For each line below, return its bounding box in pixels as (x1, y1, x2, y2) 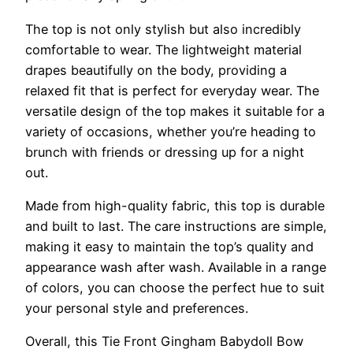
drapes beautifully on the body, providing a (25, 61, 287, 78)
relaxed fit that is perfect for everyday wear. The (25, 82, 319, 98)
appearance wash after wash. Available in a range (25, 258, 326, 275)
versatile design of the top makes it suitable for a (25, 102, 325, 119)
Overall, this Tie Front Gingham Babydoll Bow (25, 333, 303, 350)
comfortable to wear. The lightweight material (25, 41, 302, 58)
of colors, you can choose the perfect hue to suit (25, 279, 325, 295)
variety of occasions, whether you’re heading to (25, 123, 316, 139)
